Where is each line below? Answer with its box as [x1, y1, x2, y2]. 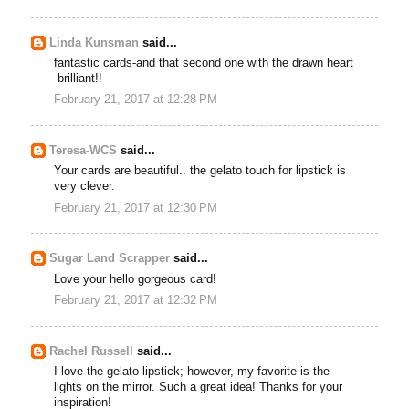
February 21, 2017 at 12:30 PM [54, 201, 218, 215]
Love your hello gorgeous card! [54, 272, 217, 286]
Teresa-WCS [49, 143, 118, 157]
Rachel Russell [49, 344, 134, 358]
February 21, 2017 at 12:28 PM [54, 93, 218, 107]
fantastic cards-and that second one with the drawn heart [54, 56, 354, 69]
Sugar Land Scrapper [49, 252, 171, 266]
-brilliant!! [54, 71, 103, 85]
